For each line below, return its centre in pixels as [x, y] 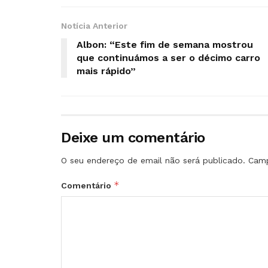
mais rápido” [106, 71]
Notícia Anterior [94, 26]
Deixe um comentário [133, 138]
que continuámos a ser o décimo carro [168, 58]
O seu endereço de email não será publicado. [153, 161]
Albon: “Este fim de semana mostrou [165, 45]
